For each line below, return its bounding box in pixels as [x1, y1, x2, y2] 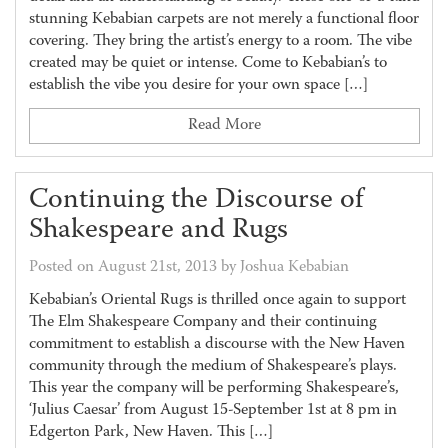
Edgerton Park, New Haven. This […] [28, 420, 273, 445]
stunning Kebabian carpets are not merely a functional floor [28, 7, 419, 32]
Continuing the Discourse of [28, 179, 363, 222]
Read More [187, 113, 261, 138]
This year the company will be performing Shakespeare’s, [28, 376, 399, 401]
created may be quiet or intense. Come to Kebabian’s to [28, 51, 387, 76]
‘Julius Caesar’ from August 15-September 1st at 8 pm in [28, 398, 397, 423]
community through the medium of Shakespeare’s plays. [28, 354, 401, 379]
